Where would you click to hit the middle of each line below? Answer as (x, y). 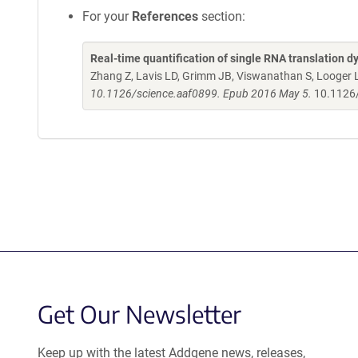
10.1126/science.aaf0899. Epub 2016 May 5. (201, 93)
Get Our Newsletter (139, 314)
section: (222, 16)
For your (107, 16)
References (165, 16)
